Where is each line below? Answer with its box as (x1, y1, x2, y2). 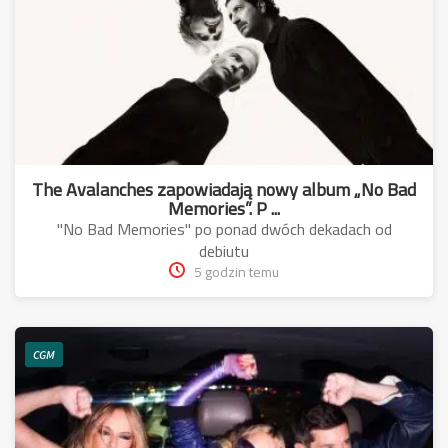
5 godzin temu (194, 259, 279, 286)
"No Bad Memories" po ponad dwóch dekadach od (56, 214, 392, 245)
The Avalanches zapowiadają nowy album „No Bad (32, 173, 416, 207)
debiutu (199, 236, 249, 267)
